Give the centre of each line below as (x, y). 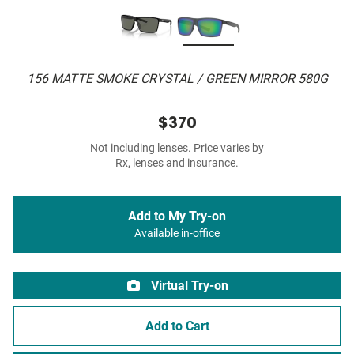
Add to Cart (177, 326)
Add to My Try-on (177, 217)
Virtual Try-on (188, 286)
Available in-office (177, 234)
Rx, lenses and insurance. (177, 164)
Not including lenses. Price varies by (177, 149)
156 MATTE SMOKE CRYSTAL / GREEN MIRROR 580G (177, 79)
